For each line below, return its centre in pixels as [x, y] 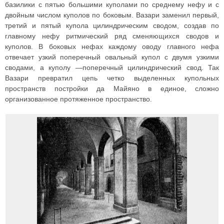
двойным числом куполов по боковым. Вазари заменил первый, [112, 15]
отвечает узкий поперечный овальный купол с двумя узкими [112, 57]
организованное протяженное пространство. [78, 99]
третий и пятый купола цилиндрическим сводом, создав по [112, 26]
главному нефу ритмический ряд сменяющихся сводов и [112, 36]
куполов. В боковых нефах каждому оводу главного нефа [112, 47]
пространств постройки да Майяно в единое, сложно [112, 89]
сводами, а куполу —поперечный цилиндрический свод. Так [112, 68]
